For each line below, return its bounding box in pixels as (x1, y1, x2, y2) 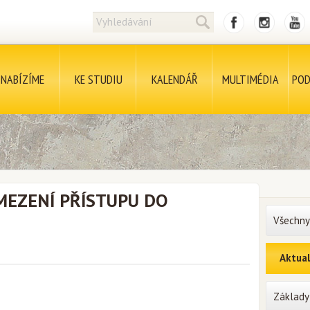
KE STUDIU (74, 71, 122, 87)
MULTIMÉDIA (222, 71, 279, 87)
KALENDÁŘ (151, 71, 198, 87)
